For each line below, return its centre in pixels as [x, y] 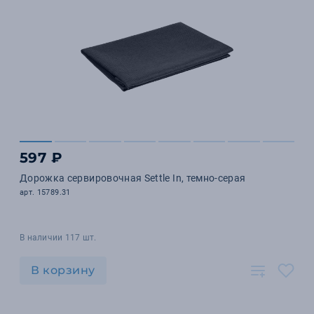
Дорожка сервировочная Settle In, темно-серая [133, 178]
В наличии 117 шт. [58, 238]
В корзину [63, 270]
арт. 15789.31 [45, 192]
